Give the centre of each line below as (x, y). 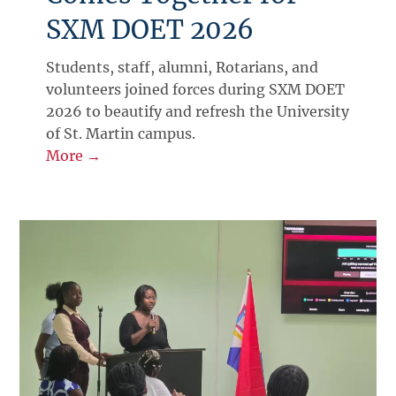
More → (74, 155)
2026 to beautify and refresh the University (198, 111)
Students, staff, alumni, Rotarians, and (183, 67)
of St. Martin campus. (121, 133)
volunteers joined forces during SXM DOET (196, 89)
